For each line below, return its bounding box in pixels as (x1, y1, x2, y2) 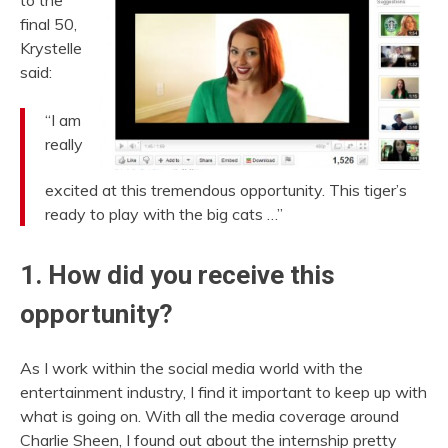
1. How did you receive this (20, 259, 335, 290)
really (45, 134, 83, 155)
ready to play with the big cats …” (45, 203, 283, 224)
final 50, (20, 14, 77, 35)
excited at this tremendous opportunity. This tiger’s (45, 179, 407, 200)
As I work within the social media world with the (20, 357, 363, 378)
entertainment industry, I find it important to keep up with (20, 381, 427, 402)
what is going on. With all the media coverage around (20, 405, 399, 426)
